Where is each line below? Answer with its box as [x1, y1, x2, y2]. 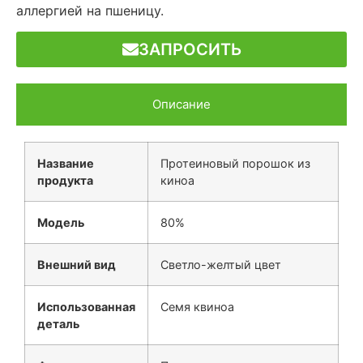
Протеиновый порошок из [160, 156, 310, 170]
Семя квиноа [160, 299, 234, 314]
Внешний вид [37, 257, 116, 271]
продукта [37, 173, 93, 187]
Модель [37, 215, 84, 229]
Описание [152, 96, 211, 112]
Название [37, 156, 94, 170]
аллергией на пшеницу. [16, 2, 164, 19]
